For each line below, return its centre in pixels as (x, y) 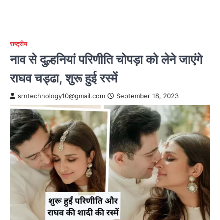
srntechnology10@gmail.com (61, 96)
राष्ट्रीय (18, 44)
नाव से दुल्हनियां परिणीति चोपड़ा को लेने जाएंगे (106, 59)
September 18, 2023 (148, 96)
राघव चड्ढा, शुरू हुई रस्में (64, 78)
